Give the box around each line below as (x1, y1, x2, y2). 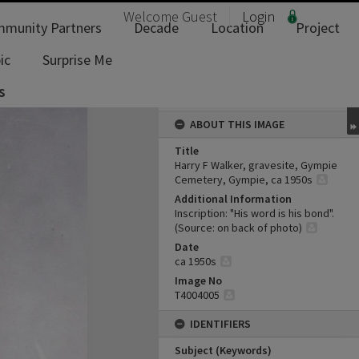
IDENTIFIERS (190, 317, 251, 331)
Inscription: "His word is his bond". (175, 206, 334, 220)
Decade (134, 18, 179, 37)
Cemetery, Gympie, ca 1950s (175, 172, 313, 187)
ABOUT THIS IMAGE (190, 117, 284, 131)
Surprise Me (42, 50, 112, 69)
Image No (175, 273, 222, 288)
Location (211, 18, 264, 37)
